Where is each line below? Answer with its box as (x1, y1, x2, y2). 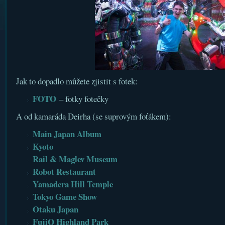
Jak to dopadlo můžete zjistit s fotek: (16, 75, 138, 87)
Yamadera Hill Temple (32, 178, 113, 190)
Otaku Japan (32, 203, 78, 215)
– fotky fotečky (56, 93, 108, 104)
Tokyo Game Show (32, 190, 97, 203)
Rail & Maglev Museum (32, 153, 118, 165)
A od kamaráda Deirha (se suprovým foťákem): (16, 110, 171, 122)
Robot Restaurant (32, 165, 96, 178)
